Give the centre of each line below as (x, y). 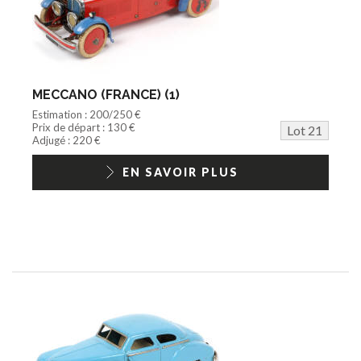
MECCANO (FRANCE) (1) (106, 94)
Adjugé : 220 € (66, 140)
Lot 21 (305, 130)
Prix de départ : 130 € (84, 127)
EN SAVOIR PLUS (180, 172)
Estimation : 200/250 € (87, 114)
